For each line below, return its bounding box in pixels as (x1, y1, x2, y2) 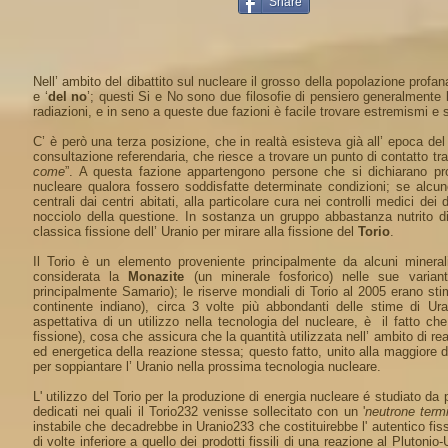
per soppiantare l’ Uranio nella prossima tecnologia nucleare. (33, 359, 381, 374)
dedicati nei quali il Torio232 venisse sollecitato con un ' (33, 404, 365, 419)
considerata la (33, 269, 129, 284)
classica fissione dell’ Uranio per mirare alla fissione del (33, 224, 358, 239)
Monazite (128, 269, 185, 284)
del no (47, 89, 88, 104)
